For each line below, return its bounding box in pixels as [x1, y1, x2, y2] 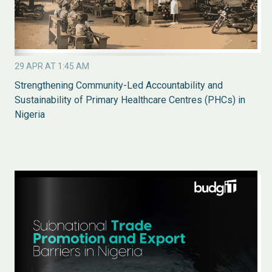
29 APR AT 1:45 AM [15, 61, 89, 71]
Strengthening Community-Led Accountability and [15, 79, 223, 91]
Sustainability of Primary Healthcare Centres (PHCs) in [15, 93, 245, 106]
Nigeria [15, 108, 45, 120]
